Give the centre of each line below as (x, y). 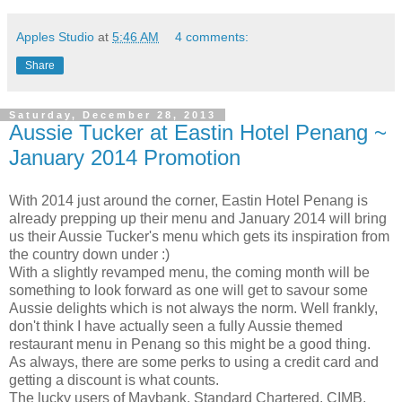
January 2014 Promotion (125, 157)
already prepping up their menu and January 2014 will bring (198, 218)
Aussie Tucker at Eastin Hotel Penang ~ (198, 132)
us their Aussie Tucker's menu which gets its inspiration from (199, 236)
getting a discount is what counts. (114, 380)
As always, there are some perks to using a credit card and (194, 362)
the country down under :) (89, 254)
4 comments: (212, 36)
